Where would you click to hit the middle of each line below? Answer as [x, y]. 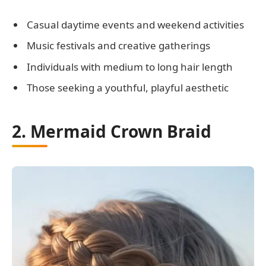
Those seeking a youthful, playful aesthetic [128, 88]
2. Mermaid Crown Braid [112, 132]
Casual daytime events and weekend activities [135, 24]
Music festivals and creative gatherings [118, 46]
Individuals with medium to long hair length [130, 66]
